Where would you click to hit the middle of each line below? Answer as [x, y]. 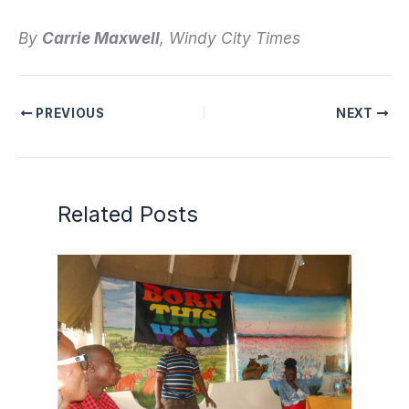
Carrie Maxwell [101, 37]
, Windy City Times [230, 37]
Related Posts [128, 214]
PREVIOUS [68, 113]
